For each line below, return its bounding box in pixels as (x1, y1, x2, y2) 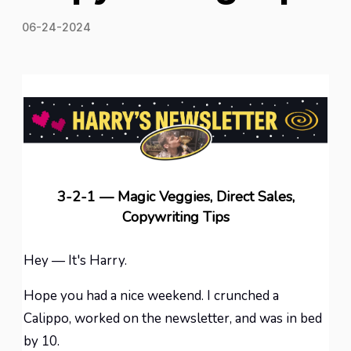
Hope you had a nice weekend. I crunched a (24, 287, 279, 305)
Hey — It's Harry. (24, 251, 127, 270)
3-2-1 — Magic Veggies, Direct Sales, (56, 187, 295, 206)
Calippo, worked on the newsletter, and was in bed (24, 309, 322, 327)
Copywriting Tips (121, 208, 230, 226)
